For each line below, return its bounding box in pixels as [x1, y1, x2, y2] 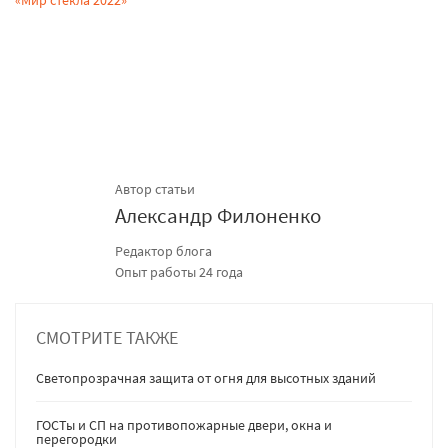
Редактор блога [115, 241, 212, 260]
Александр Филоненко [115, 201, 321, 229]
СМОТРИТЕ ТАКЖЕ [36, 325, 178, 349]
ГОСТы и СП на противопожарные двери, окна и [36, 415, 332, 434]
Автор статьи [115, 179, 195, 198]
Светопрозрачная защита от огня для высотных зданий [36, 368, 376, 387]
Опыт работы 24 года [115, 262, 243, 281]
